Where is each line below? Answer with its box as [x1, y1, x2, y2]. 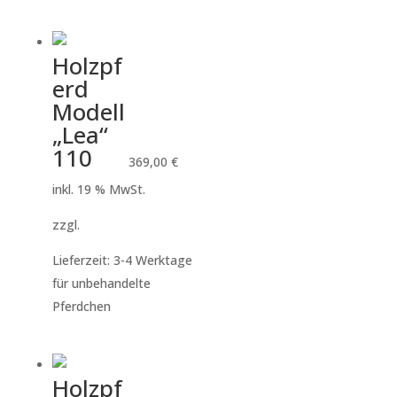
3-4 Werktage [113, 252, 192, 269]
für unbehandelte [51, 275, 151, 292]
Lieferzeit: [51, 252, 113, 269]
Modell [51, 96, 125, 128]
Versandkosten [82, 216, 170, 234]
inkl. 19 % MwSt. [51, 181, 145, 198]
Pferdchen [51, 298, 111, 315]
